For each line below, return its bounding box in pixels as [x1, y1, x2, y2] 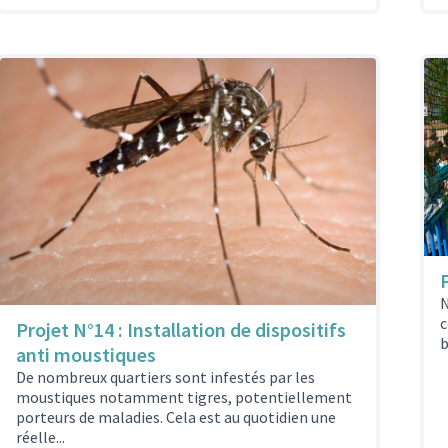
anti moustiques [16, 342, 156, 368]
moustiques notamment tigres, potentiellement [16, 387, 352, 408]
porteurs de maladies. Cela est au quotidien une [16, 407, 336, 428]
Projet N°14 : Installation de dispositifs [16, 317, 346, 343]
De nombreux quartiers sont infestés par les [16, 367, 315, 388]
